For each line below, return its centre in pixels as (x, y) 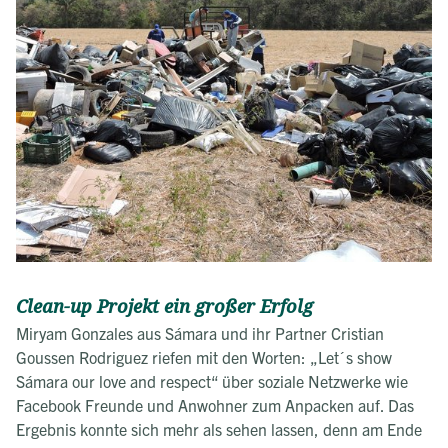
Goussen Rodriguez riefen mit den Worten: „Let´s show (204, 356)
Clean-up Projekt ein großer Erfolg (164, 306)
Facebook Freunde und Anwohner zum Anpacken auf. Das (215, 404)
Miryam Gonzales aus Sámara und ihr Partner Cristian (200, 332)
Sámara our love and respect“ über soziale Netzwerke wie (212, 380)
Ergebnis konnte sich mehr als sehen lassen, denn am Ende (219, 428)
